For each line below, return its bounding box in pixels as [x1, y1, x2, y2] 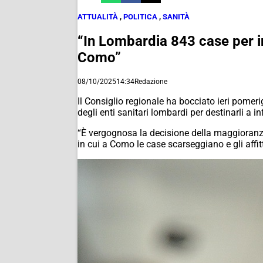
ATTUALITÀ [77, 12, 118, 21]
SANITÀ [163, 12, 190, 21]
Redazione [134, 77, 167, 86]
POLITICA [123, 12, 157, 21]
